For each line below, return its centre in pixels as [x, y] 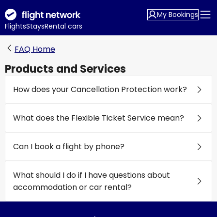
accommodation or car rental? [72, 187]
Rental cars [63, 26]
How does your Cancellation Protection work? [101, 89]
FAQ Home [35, 49]
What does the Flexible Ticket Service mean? [100, 118]
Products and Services [65, 69]
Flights [15, 26]
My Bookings [178, 14]
